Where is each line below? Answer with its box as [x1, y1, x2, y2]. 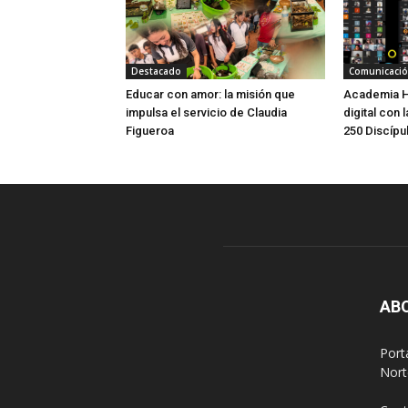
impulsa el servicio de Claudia [126, 105, 287, 119]
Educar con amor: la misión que [126, 87, 295, 101]
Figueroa [126, 123, 174, 138]
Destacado [131, 64, 181, 77]
